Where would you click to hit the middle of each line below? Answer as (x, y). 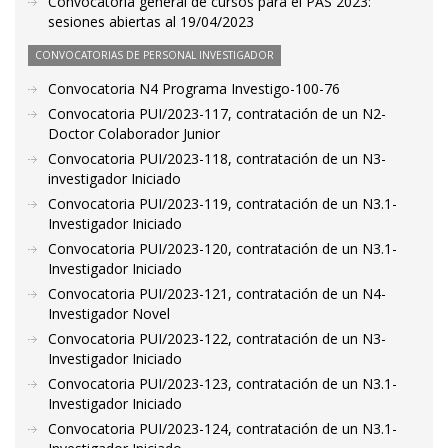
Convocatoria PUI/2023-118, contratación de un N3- (217, 158)
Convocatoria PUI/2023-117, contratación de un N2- (217, 113)
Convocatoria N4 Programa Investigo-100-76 (194, 88)
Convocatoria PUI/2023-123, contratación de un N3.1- (222, 383)
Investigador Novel (109, 313)
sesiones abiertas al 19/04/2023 (151, 21)
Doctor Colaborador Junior (134, 133)
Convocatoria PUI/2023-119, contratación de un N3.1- (222, 203)
